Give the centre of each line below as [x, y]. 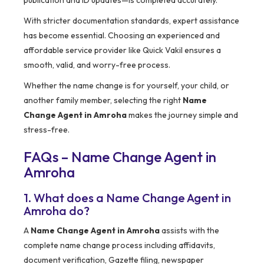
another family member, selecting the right [103, 100]
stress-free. [47, 130]
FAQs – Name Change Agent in [120, 157]
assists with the [189, 231]
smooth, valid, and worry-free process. [97, 65]
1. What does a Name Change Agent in [127, 198]
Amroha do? [57, 211]
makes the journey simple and [182, 115]
